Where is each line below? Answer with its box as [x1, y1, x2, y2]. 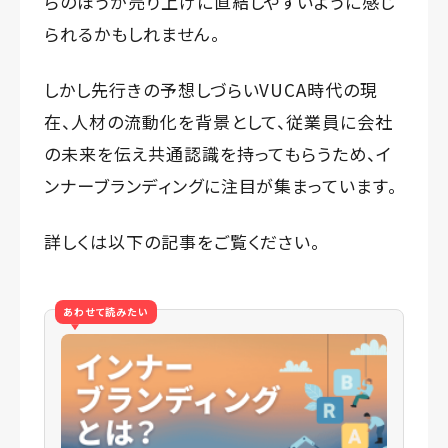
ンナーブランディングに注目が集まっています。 [44, 173, 398, 199]
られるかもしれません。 [44, 21, 220, 47]
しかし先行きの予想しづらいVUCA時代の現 [44, 77, 379, 103]
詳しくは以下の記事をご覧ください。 [44, 229, 321, 255]
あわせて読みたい [63, 304, 149, 320]
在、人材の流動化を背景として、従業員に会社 [44, 109, 394, 135]
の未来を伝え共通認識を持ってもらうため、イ [44, 141, 393, 167]
